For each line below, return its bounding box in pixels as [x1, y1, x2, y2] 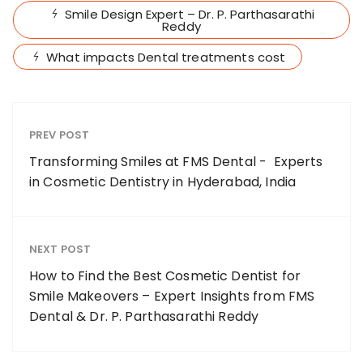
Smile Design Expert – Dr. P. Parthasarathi [64, 5, 315, 23]
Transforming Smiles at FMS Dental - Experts [29, 152, 323, 171]
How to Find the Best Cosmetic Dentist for [29, 266, 301, 285]
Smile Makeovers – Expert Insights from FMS [29, 286, 315, 305]
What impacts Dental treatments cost [46, 48, 286, 66]
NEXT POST [29, 241, 92, 257]
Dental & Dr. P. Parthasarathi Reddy [29, 306, 259, 326]
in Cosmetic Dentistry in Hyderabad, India [29, 172, 297, 191]
